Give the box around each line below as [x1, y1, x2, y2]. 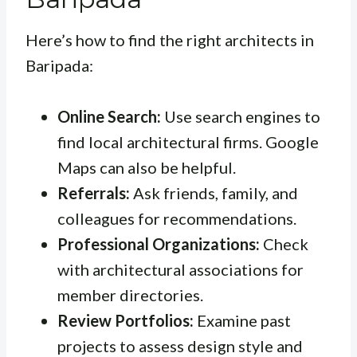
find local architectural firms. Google [57, 132, 319, 152]
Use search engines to [161, 107, 320, 127]
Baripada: [25, 56, 93, 76]
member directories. [57, 285, 203, 305]
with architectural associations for [57, 260, 304, 280]
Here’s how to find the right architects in [25, 30, 314, 50]
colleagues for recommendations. [57, 209, 296, 229]
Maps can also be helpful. [57, 158, 236, 178]
